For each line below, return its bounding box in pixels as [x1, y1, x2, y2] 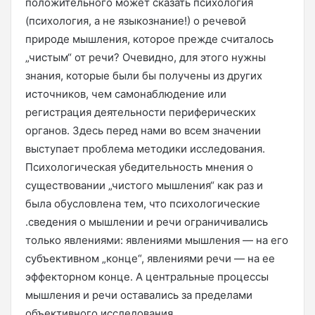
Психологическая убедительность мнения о [25, 160, 253, 174]
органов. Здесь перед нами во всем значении [25, 124, 261, 137]
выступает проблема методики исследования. [25, 142, 265, 155]
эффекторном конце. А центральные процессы [25, 270, 269, 283]
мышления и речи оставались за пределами [25, 288, 252, 302]
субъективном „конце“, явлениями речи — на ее [25, 252, 275, 265]
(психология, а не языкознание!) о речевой [25, 14, 246, 27]
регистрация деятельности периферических [25, 105, 256, 119]
